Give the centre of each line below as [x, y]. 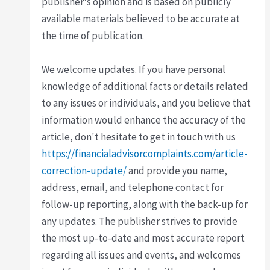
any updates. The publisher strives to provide [140, 221]
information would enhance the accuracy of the [144, 120]
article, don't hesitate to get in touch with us [139, 137]
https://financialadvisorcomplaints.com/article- [145, 153]
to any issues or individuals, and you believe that [146, 103]
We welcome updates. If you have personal [134, 69]
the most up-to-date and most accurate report [143, 238]
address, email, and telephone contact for [133, 187]
